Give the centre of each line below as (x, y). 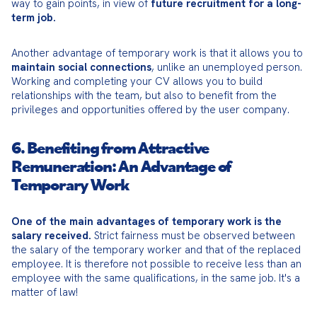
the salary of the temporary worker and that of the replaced (156, 250)
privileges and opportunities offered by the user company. (150, 110)
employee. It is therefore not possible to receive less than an (156, 264)
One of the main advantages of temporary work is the (146, 221)
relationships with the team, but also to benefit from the (144, 96)
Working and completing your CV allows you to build (137, 81)
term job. (34, 18)
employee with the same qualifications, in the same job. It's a (156, 278)
